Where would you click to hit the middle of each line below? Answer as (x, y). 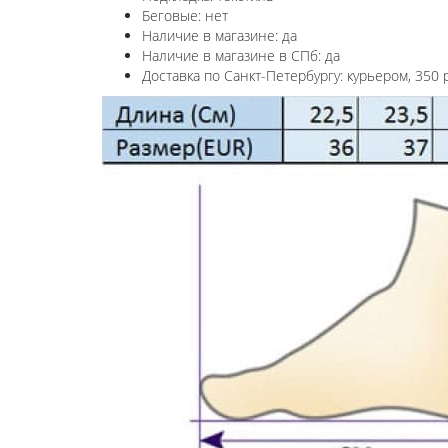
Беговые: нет (185, 16)
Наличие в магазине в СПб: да (241, 56)
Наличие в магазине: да (219, 36)
